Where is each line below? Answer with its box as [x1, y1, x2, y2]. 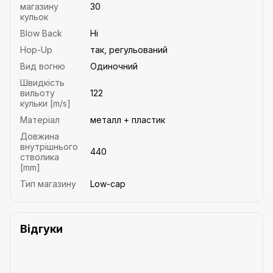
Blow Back [20, 27, 62, 38]
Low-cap [90, 178, 126, 189]
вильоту [20, 87, 55, 98]
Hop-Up [20, 44, 52, 55]
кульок [20, 11, 48, 22]
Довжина [20, 130, 59, 141]
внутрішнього [20, 141, 78, 152]
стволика [20, 151, 59, 162]
